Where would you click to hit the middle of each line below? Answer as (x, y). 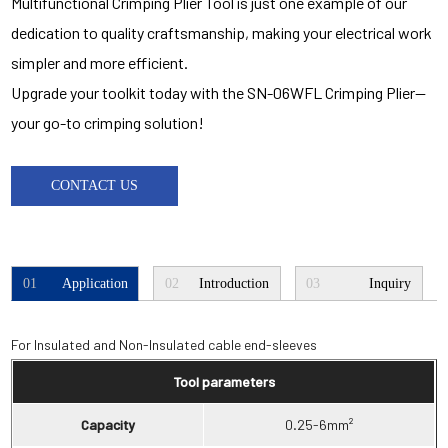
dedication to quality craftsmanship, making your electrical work (222, 32)
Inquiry (390, 283)
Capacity (108, 424)
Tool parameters (223, 381)
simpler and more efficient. (100, 62)
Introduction (234, 283)
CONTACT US (95, 185)
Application (94, 283)
